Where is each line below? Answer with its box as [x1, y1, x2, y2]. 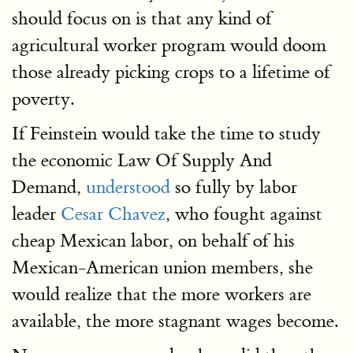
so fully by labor [170, 176, 297, 199]
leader [12, 203, 61, 225]
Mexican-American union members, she [12, 256, 313, 279]
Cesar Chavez [61, 203, 165, 225]
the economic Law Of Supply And [12, 149, 272, 172]
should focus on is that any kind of [12, 7, 272, 30]
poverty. [12, 87, 74, 110]
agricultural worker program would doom [12, 34, 326, 57]
